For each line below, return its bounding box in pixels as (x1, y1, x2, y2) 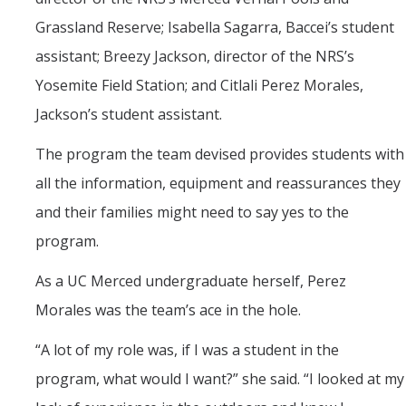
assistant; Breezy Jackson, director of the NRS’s (35, 46, 354, 67)
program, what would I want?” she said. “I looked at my (35, 369, 404, 390)
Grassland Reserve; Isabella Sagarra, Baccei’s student (35, 17, 394, 38)
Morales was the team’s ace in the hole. (35, 300, 301, 321)
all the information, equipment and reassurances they (35, 173, 401, 194)
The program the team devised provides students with (35, 144, 404, 165)
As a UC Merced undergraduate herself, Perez (35, 271, 346, 292)
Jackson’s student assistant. (35, 104, 222, 125)
